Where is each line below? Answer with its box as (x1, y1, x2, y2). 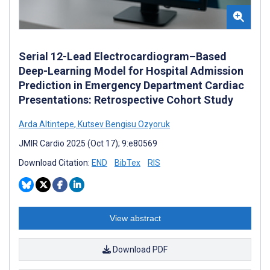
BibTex (115, 157, 140, 168)
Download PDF (111, 244, 168, 254)
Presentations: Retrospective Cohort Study (19, 93, 233, 106)
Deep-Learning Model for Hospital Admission (19, 64, 243, 77)
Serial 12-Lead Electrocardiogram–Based (19, 49, 227, 63)
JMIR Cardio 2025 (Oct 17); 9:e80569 (19, 138, 157, 148)
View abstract (109, 213, 161, 223)
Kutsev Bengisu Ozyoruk (76, 119, 170, 129)
